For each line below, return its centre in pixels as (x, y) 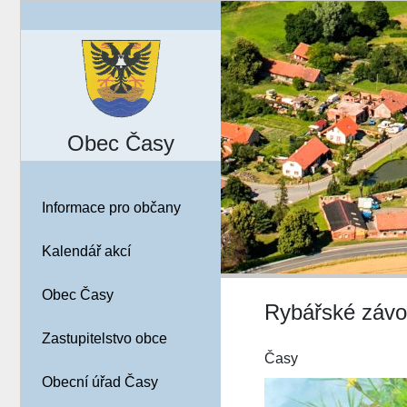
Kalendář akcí (86, 252)
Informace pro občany (111, 208)
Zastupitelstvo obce (104, 339)
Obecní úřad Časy (99, 382)
